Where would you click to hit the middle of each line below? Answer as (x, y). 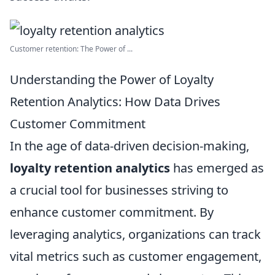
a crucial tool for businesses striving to (119, 190)
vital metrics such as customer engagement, (136, 256)
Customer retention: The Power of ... (71, 49)
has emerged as (217, 168)
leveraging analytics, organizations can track (135, 234)
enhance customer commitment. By (112, 212)
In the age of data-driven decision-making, (130, 146)
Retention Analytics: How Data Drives (115, 102)
